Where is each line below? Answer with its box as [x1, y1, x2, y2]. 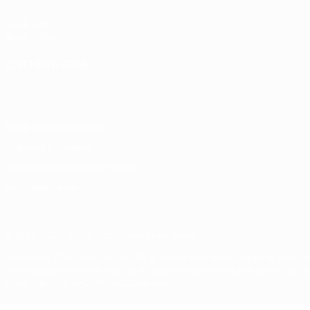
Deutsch [136, 74, 181, 89]
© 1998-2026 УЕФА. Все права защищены [6, 228, 194, 241]
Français [90, 74, 136, 89]
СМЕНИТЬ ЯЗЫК [6, 57, 91, 72]
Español [226, 74, 268, 89]
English [51, 74, 90, 89]
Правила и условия [6, 140, 93, 154]
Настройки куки [6, 181, 77, 194]
